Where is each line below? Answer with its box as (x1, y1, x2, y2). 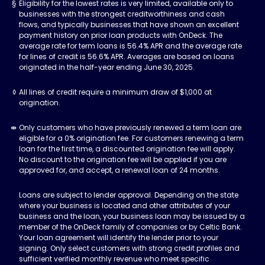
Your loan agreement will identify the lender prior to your (19, 232, 218, 243)
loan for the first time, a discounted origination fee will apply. (19, 144, 235, 154)
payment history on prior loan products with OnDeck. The (19, 30, 222, 40)
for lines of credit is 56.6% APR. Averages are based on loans (19, 51, 234, 62)
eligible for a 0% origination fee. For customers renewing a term (19, 133, 244, 143)
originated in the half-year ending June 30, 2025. (19, 62, 195, 72)
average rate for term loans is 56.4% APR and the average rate (19, 41, 242, 51)
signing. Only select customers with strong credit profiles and (19, 243, 240, 253)
